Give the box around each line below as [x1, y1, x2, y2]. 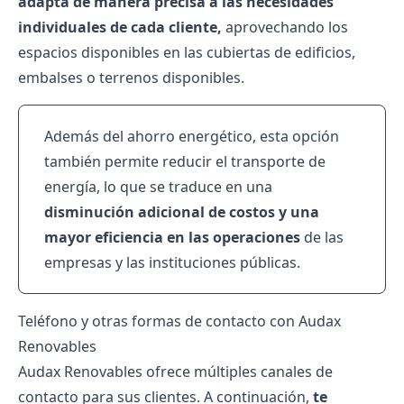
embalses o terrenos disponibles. [18, 68, 244, 87]
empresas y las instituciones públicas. [44, 252, 300, 272]
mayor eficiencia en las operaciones [44, 227, 300, 247]
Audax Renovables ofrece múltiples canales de [18, 362, 333, 381]
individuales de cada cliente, [18, 17, 222, 37]
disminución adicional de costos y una [44, 202, 319, 222]
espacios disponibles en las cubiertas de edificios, [18, 42, 355, 62]
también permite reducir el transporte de [44, 151, 326, 171]
